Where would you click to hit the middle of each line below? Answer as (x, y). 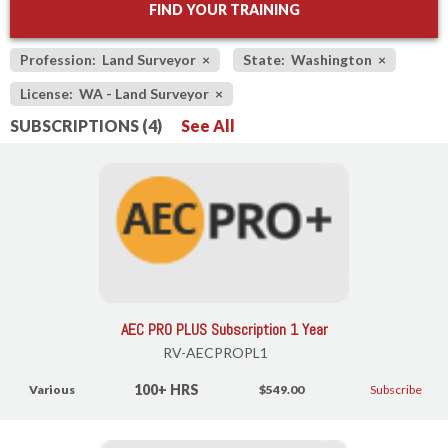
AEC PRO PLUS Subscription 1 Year (224, 330)
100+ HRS (167, 390)
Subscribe (395, 389)
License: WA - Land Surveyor (117, 93)
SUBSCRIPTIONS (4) (87, 125)
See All (208, 125)
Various (52, 389)
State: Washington (310, 59)
